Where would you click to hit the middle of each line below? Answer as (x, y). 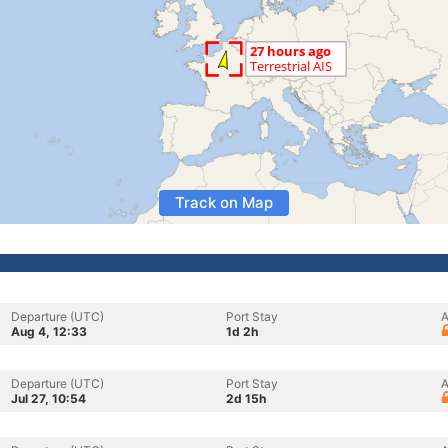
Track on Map (224, 202)
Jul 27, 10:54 (48, 398)
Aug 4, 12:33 (49, 331)
